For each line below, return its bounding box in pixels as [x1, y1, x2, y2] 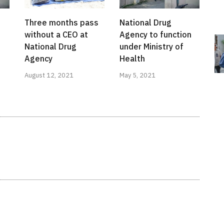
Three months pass [24, 17, 98, 28]
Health [119, 53, 145, 64]
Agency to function [119, 29, 191, 40]
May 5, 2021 [119, 71, 155, 80]
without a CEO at [24, 29, 88, 40]
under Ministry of [119, 41, 183, 52]
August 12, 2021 [24, 71, 73, 80]
